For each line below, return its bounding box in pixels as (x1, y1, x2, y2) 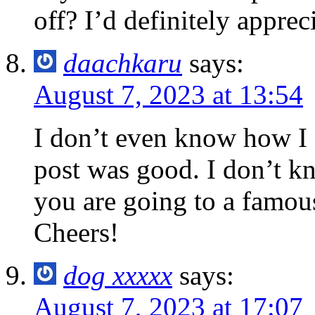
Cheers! (34, 217, 119, 247)
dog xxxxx (63, 259, 172, 290)
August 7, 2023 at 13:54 (34, 79, 303, 110)
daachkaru (63, 47, 182, 78)
